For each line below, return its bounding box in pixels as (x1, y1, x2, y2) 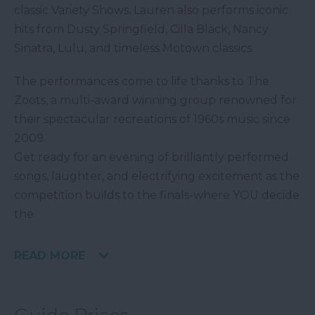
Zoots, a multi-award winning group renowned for (14, 94, 297, 108)
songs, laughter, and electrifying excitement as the (14, 169, 300, 184)
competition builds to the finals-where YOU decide (14, 188, 300, 202)
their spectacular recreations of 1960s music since (14, 112, 290, 127)
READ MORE (14, 249, 85, 263)
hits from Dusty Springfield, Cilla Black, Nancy (14, 22, 269, 37)
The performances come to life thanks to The (14, 75, 269, 89)
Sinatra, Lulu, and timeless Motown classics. (14, 41, 254, 56)
